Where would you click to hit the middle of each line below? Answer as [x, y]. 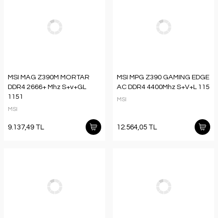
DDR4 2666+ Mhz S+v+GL [47, 87]
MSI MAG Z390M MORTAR [49, 77]
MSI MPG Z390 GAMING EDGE [163, 77]
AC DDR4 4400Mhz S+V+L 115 [163, 87]
